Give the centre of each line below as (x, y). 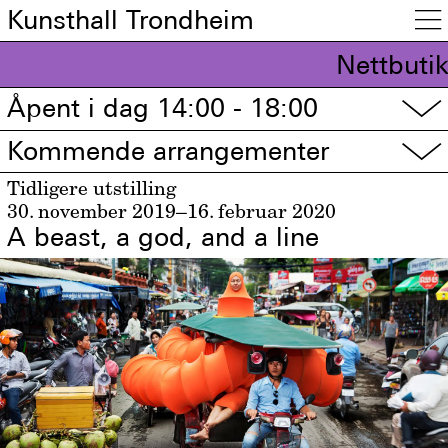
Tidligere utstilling (92, 188)
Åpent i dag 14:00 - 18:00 (163, 108)
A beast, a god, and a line (163, 237)
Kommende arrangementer (168, 150)
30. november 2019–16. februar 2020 (172, 211)
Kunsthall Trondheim (131, 19)
